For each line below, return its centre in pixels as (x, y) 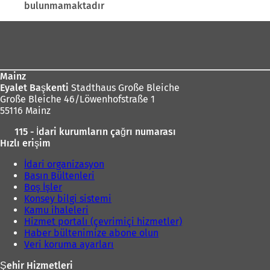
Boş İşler (43, 187)
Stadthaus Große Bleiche (124, 88)
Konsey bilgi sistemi (68, 199)
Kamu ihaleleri (56, 210)
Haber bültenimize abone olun (91, 233)
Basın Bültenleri (59, 176)
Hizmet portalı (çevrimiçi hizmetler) (103, 222)
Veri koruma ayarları (69, 245)
